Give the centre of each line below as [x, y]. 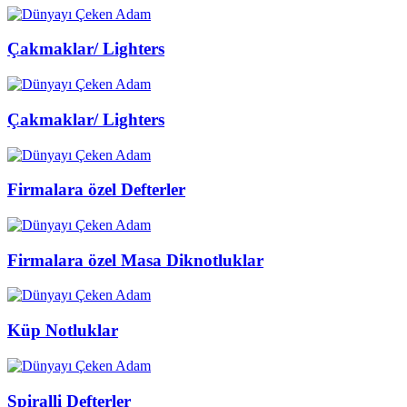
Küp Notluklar [63, 331]
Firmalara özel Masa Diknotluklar [135, 260]
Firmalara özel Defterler [96, 190]
